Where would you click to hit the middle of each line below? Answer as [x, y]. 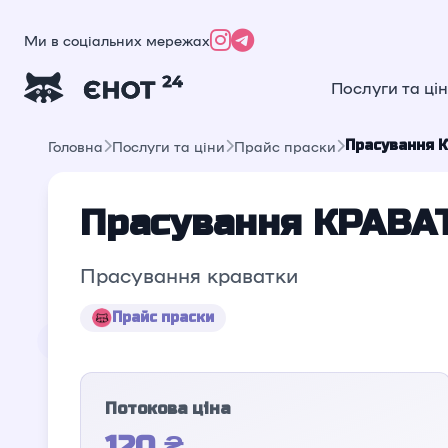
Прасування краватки [189, 274]
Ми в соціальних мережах [117, 40]
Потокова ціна [167, 408]
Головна [75, 146]
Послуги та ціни [168, 146]
